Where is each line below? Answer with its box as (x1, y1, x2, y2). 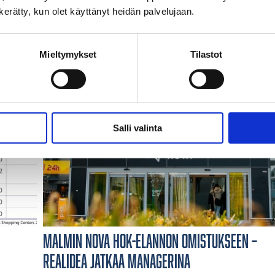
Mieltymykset (39, 49, 97, 60)
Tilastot (190, 49, 223, 60)
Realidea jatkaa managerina (42, 250, 190, 272)
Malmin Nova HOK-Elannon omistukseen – (42, 230, 257, 252)
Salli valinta (113, 123, 162, 134)
